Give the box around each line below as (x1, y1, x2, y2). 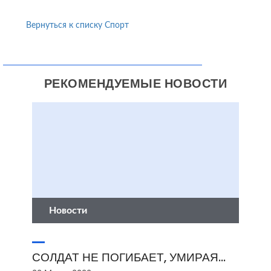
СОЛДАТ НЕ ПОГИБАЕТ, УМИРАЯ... (32, 249, 226, 266)
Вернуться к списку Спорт (26, 21, 129, 30)
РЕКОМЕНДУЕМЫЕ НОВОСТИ (44, 75, 227, 92)
